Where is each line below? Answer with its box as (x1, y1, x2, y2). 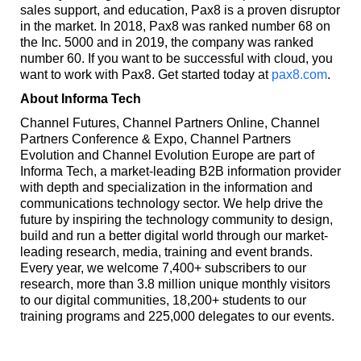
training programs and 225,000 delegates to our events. (19, 309, 334, 324)
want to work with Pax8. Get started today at (19, 68, 272, 82)
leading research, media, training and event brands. (19, 245, 313, 259)
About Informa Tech (19, 92, 141, 106)
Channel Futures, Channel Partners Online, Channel (19, 116, 320, 131)
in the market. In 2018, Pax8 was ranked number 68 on (19, 19, 330, 34)
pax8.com (271, 68, 327, 82)
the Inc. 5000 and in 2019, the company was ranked (19, 35, 313, 50)
